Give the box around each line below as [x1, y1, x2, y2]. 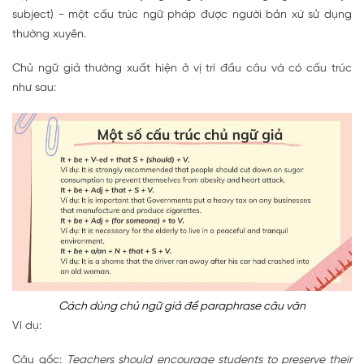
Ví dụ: [12, 320, 41, 333]
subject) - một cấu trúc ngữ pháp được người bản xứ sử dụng [12, 8, 352, 21]
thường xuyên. [12, 28, 86, 41]
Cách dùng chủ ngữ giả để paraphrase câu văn [58, 301, 305, 314]
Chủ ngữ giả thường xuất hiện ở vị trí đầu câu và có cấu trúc [12, 62, 352, 75]
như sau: [12, 81, 56, 94]
